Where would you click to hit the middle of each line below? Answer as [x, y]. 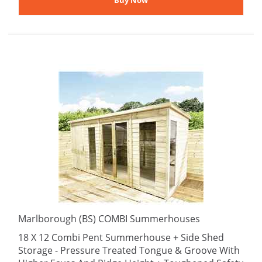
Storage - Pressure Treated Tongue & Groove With [129, 250]
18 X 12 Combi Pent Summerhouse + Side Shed [121, 237]
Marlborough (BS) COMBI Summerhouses [109, 219]
